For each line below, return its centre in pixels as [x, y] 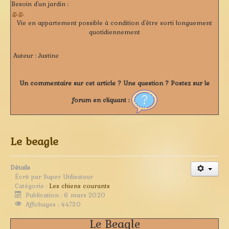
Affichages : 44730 [54, 204]
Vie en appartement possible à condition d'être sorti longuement [114, 22]
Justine [48, 55]
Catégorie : [32, 186]
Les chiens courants [79, 186]
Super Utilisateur [68, 176]
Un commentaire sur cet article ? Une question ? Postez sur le [114, 83]
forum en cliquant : [101, 100]
